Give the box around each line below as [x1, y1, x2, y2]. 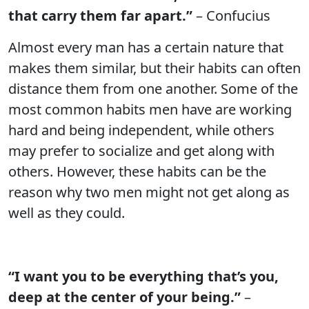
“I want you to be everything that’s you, [8, 267, 279, 286]
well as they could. [8, 203, 125, 222]
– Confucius [192, 6, 270, 25]
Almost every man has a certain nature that [8, 38, 283, 57]
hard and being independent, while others [8, 121, 275, 139]
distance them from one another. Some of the [8, 79, 298, 98]
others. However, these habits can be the [8, 162, 266, 181]
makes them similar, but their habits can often [8, 59, 301, 77]
